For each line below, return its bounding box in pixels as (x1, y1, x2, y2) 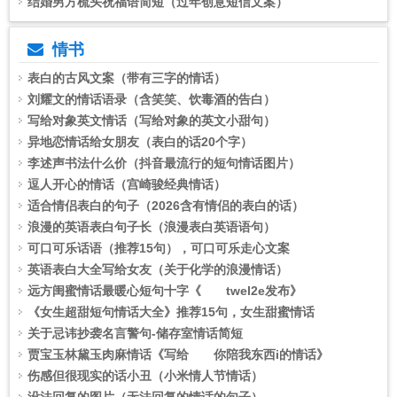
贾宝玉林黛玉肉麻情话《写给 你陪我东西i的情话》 (27, 347, 329, 362)
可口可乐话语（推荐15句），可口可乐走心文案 (27, 241, 290, 255)
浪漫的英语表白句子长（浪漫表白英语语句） (27, 220, 276, 234)
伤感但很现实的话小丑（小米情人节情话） (27, 369, 263, 383)
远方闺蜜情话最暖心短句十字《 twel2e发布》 (27, 284, 302, 298)
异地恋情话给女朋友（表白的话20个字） (27, 135, 253, 149)
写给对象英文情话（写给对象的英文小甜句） (27, 113, 276, 128)
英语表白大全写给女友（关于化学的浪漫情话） (27, 262, 288, 276)
